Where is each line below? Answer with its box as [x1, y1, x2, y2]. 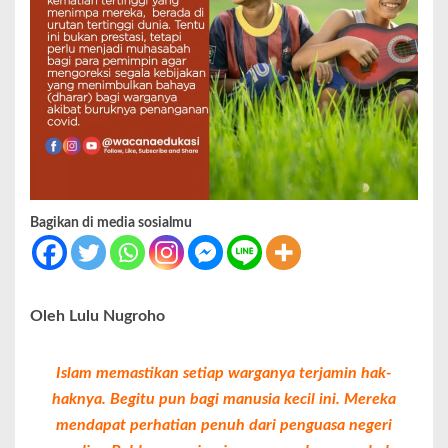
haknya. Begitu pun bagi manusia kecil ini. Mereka [52, 391, 396, 408]
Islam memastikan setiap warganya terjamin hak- [56, 365, 392, 382]
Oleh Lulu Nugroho [30, 308, 165, 325]
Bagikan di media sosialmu [30, 216, 192, 231]
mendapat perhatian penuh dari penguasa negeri [56, 417, 392, 434]
